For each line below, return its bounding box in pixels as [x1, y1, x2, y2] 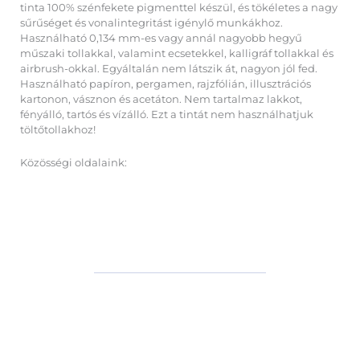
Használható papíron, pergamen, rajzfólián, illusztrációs [20, 77, 311, 90]
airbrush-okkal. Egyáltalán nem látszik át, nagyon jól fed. [20, 62, 317, 75]
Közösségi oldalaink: [20, 157, 127, 170]
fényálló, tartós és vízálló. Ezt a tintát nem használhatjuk [20, 108, 313, 121]
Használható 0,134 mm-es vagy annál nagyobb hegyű [20, 31, 302, 44]
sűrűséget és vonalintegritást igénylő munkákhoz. [20, 16, 283, 29]
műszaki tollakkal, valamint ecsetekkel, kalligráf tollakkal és [20, 47, 333, 59]
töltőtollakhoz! [20, 123, 96, 136]
